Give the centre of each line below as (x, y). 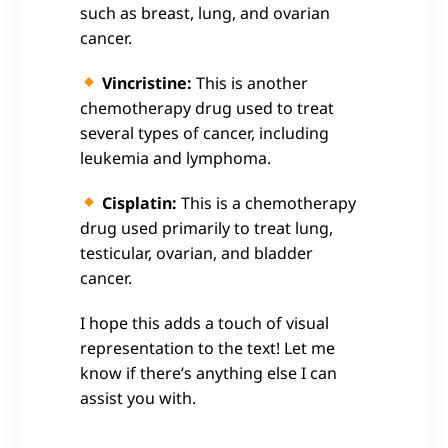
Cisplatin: (138, 202)
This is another (250, 82)
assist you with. (140, 397)
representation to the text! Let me (207, 347)
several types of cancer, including (204, 132)
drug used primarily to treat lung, (206, 227)
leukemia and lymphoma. (177, 157)
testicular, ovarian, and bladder (196, 252)
